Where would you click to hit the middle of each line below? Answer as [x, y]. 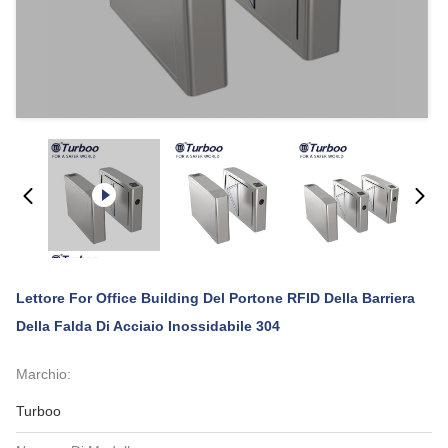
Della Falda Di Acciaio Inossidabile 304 [148, 326]
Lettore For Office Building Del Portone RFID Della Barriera [215, 298]
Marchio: [43, 374]
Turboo [38, 411]
